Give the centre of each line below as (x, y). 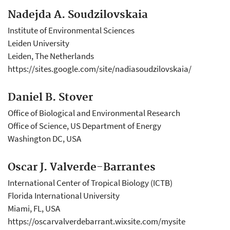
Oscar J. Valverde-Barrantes (82, 167)
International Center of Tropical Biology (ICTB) (90, 183)
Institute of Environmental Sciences (71, 30)
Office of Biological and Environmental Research (94, 113)
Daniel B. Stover (50, 98)
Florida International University (64, 196)
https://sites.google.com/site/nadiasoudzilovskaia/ (100, 69)
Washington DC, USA (44, 139)
